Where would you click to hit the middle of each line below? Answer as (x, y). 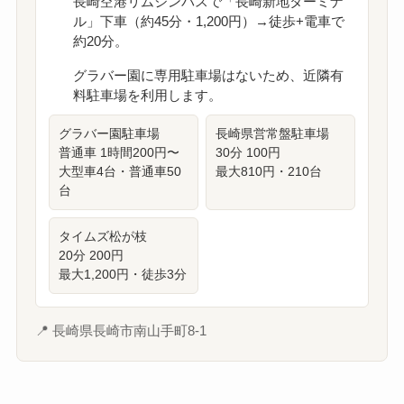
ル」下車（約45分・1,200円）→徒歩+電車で (208, 22)
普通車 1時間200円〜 (119, 152)
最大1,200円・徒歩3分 (122, 274)
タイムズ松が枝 (102, 236)
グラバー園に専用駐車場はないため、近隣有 (208, 75)
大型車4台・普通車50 (119, 171)
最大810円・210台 (269, 171)
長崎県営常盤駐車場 (272, 133)
